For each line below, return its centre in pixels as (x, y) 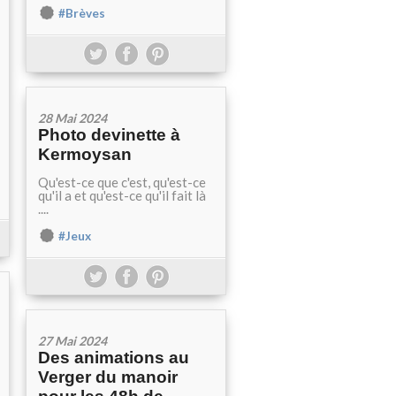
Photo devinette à (109, 135)
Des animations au (114, 358)
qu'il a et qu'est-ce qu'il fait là (122, 195)
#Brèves (82, 13)
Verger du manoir (108, 377)
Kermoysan (85, 154)
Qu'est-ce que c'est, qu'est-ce (122, 182)
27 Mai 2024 (72, 341)
